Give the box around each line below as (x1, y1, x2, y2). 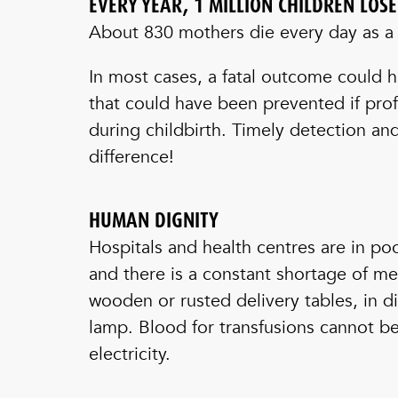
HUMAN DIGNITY (89, 206, 219, 235)
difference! (89, 145, 174, 169)
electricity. (89, 342, 171, 366)
